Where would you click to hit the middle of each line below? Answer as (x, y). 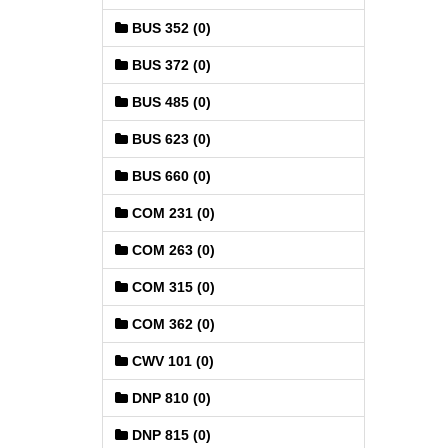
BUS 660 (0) (169, 176)
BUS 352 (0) (169, 28)
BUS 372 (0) (169, 65)
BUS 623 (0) (169, 139)
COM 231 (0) (171, 213)
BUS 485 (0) (169, 102)
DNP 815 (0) (169, 435)
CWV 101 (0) (171, 361)
